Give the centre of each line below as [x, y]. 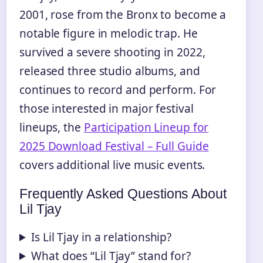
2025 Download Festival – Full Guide [114, 146]
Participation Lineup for [146, 127]
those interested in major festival [107, 108]
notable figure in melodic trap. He [109, 33]
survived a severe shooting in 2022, [112, 52]
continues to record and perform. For [118, 90]
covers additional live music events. [112, 165]
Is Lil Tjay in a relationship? [102, 237]
